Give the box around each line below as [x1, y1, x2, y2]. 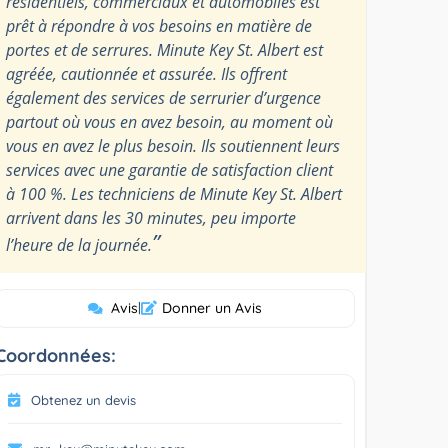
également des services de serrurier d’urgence [6, 86, 322, 109]
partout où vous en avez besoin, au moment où [6, 110, 334, 133]
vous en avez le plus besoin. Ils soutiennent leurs [6, 134, 341, 157]
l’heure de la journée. [6, 233, 153, 256]
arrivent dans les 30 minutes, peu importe [6, 206, 297, 229]
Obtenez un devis [31, 391, 137, 408]
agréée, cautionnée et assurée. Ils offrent [6, 62, 288, 85]
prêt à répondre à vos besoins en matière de [6, 14, 313, 37]
